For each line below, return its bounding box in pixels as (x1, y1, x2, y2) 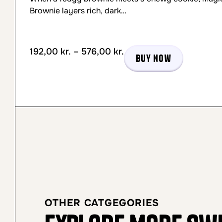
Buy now (136, 52, 171, 64)
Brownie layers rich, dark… (30, 5, 126, 16)
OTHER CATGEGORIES (45, 197, 159, 209)
